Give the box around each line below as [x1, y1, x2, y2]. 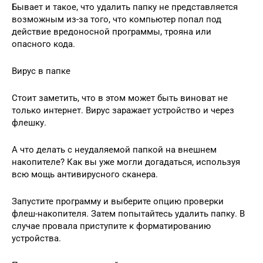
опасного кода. [12, 39, 75, 49]
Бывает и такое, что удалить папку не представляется [12, 2, 238, 12]
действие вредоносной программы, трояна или [12, 26, 211, 37]
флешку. [12, 117, 46, 128]
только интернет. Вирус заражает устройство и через [12, 105, 234, 116]
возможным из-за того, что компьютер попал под [12, 14, 221, 25]
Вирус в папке [12, 66, 70, 76]
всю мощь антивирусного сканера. [12, 169, 158, 180]
